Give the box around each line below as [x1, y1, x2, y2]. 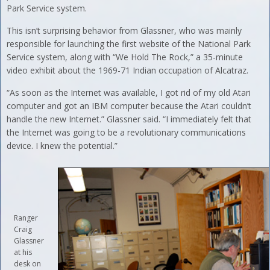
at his [14, 246, 33, 257]
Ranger [14, 212, 39, 223]
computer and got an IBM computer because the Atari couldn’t [7, 99, 252, 111]
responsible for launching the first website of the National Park [7, 37, 251, 49]
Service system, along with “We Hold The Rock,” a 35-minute [7, 51, 243, 63]
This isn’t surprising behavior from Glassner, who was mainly [7, 24, 242, 36]
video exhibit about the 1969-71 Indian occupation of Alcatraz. [7, 64, 249, 76]
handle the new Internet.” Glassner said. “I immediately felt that [7, 113, 252, 125]
